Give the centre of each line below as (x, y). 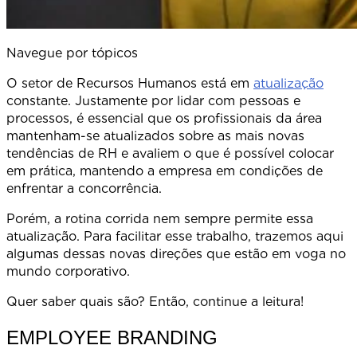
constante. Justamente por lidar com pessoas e (153, 100)
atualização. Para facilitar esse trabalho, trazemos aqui (175, 236)
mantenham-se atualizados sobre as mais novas (155, 135)
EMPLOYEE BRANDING (112, 337)
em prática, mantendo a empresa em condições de (165, 171)
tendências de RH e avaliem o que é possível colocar (170, 153)
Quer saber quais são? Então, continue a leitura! (155, 301)
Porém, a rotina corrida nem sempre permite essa (160, 218)
